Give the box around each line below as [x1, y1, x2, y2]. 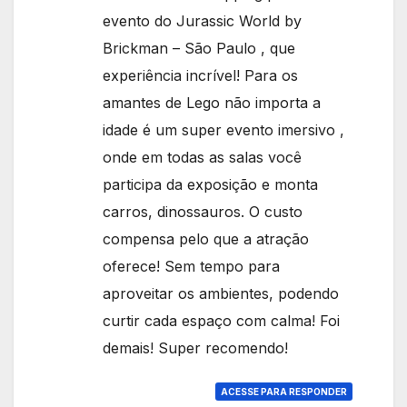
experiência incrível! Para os [103, 66, 298, 84]
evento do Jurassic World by [103, 12, 302, 30]
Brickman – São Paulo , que [103, 39, 295, 57]
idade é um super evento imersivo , [103, 121, 344, 139]
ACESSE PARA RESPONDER [221, 386, 347, 397]
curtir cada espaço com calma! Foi [103, 312, 340, 330]
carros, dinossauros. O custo [103, 203, 303, 221]
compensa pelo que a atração [103, 230, 309, 248]
